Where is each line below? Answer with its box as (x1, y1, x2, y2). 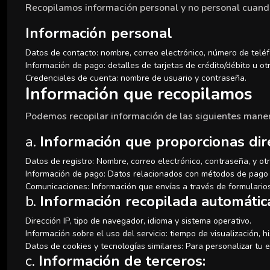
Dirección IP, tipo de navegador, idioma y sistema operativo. (25, 215, 251, 227)
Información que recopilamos (25, 83, 253, 105)
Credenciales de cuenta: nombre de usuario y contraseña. (25, 72, 246, 84)
